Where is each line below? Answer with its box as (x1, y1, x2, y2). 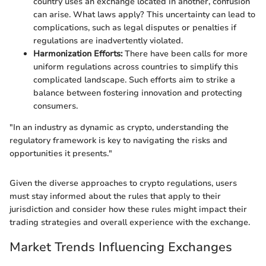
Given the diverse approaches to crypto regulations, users (9, 177, 237, 189)
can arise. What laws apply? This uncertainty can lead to (33, 8, 255, 20)
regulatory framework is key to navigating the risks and (9, 134, 227, 146)
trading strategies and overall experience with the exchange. (9, 216, 250, 228)
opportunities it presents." (9, 147, 112, 159)
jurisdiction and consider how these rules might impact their (9, 203, 247, 215)
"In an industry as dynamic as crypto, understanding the (9, 121, 229, 133)
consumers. (33, 100, 78, 112)
